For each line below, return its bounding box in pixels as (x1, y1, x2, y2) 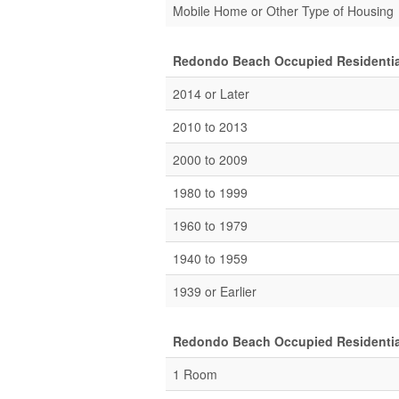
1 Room (173, 365, 217, 383)
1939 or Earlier (173, 282, 256, 300)
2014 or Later (173, 85, 249, 102)
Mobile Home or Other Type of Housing (173, 2, 394, 20)
